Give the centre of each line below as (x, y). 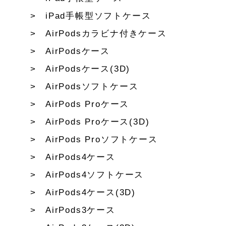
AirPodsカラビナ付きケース (106, 34)
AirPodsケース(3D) (88, 69)
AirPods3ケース (80, 210)
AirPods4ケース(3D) (91, 192)
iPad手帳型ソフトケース (98, 16)
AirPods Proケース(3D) (98, 122)
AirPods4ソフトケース (95, 175)
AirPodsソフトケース (92, 87)
